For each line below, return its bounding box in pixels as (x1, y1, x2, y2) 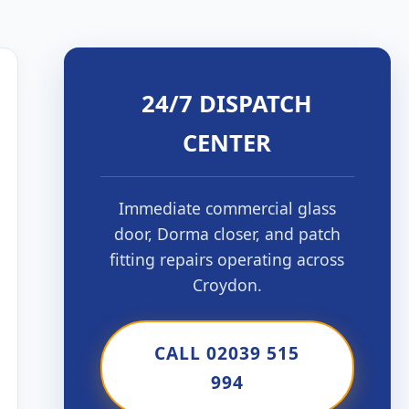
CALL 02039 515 (154, 341, 300, 365)
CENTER (183, 127, 272, 159)
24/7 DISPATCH (142, 88, 313, 120)
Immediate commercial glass (118, 197, 336, 219)
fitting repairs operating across (110, 248, 345, 270)
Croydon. (192, 274, 262, 296)
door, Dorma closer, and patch (113, 223, 341, 245)
